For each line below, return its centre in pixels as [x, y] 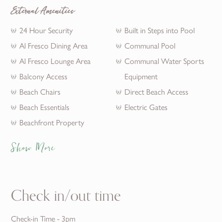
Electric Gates [146, 107]
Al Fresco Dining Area [54, 46]
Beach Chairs [40, 92]
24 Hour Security [46, 30]
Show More [33, 151]
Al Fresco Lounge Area [55, 61]
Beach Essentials [45, 107]
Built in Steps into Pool [160, 30]
